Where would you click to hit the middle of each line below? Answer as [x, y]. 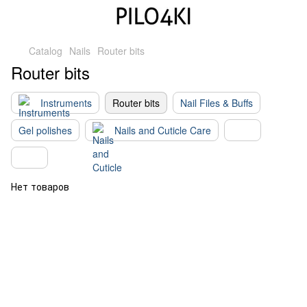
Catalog [46, 51]
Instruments [66, 103]
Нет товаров [40, 186]
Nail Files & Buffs [217, 103]
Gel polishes [45, 130]
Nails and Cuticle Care [163, 130]
